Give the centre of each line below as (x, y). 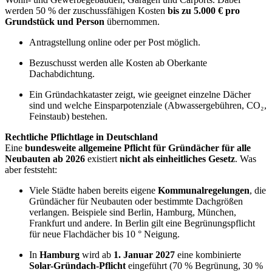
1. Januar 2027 (144, 254)
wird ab (97, 254)
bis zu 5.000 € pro (204, 10)
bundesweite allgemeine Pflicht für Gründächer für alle (138, 148)
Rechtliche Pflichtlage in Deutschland (81, 137)
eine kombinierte (208, 254)
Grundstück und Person (55, 21)
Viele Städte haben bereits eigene (93, 190)
